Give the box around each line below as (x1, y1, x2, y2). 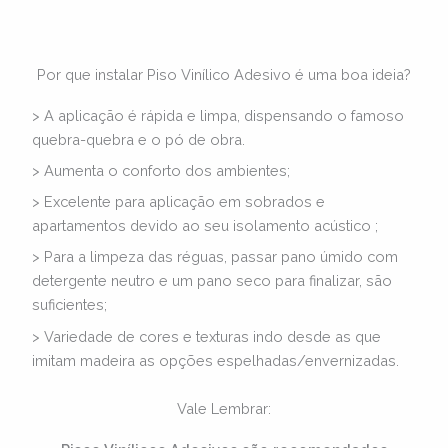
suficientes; (32, 296, 108, 314)
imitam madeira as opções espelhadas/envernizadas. (32, 351, 400, 369)
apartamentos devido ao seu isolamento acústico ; (32, 217, 379, 235)
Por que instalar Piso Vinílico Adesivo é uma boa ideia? (37, 65, 411, 83)
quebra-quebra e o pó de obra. (32, 130, 246, 148)
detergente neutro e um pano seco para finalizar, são (32, 272, 393, 290)
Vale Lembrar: (177, 399, 271, 417)
